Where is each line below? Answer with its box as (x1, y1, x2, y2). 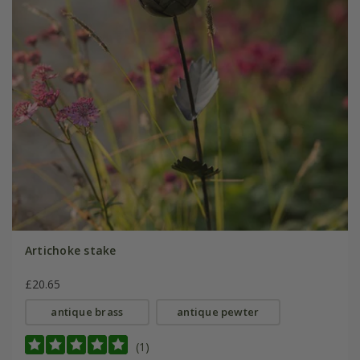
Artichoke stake (24, 243, 117, 259)
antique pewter (177, 305, 260, 320)
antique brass (51, 305, 124, 320)
